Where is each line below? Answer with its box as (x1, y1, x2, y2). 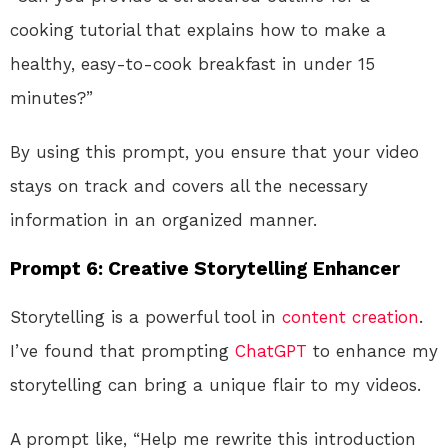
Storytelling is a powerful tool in (10, 306, 282, 327)
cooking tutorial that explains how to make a (10, 19, 386, 40)
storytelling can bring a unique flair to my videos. (10, 374, 421, 395)
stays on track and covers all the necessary (10, 175, 368, 196)
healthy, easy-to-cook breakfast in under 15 (10, 53, 375, 74)
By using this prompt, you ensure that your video (10, 141, 419, 162)
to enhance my (307, 340, 438, 361)
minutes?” (10, 87, 93, 108)
